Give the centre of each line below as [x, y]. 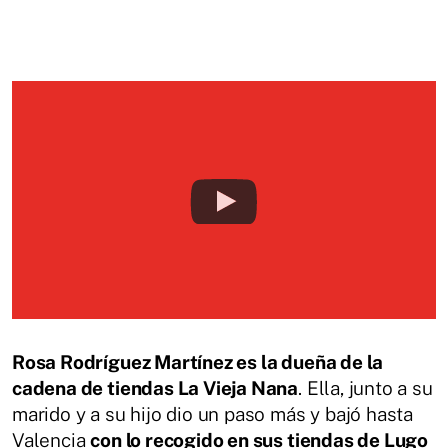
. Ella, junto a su [365, 388]
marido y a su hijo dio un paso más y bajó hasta [213, 414]
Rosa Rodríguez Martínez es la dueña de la [198, 362]
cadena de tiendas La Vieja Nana [155, 388]
